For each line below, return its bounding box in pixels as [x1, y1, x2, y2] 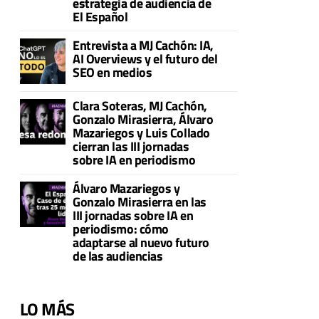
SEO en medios [73, 63, 152, 82]
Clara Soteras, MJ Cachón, [73, 96, 207, 115]
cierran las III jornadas [73, 137, 189, 156]
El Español [73, 7, 128, 26]
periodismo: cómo [73, 219, 169, 239]
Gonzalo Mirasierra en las [73, 192, 206, 211]
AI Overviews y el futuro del [73, 49, 218, 68]
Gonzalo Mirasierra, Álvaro [73, 110, 214, 129]
